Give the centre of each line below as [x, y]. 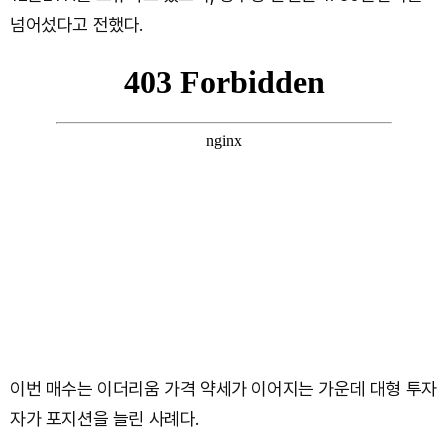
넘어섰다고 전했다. [76, 24]
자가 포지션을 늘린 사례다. [105, 418]
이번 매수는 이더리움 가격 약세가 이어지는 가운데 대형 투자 [223, 388]
